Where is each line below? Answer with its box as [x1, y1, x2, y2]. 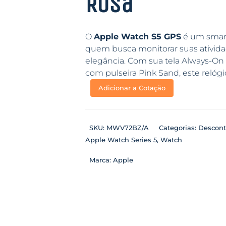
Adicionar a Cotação [98, 84, 165, 92]
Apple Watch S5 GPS [93, 32, 181, 41]
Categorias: [158, 124, 198, 132]
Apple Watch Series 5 [85, 136, 157, 144]
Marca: [89, 156, 113, 164]
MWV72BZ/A [106, 124, 149, 132]
